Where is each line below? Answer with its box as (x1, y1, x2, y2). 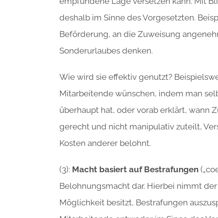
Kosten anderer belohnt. (59, 138, 151, 148)
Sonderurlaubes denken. (59, 46, 153, 56)
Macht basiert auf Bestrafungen (72, 164, 199, 175)
